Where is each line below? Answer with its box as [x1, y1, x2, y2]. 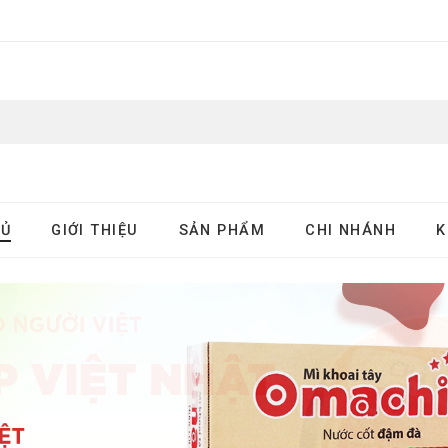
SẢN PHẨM [178, 221, 266, 239]
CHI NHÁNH [305, 221, 397, 239]
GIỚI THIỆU [51, 221, 139, 239]
